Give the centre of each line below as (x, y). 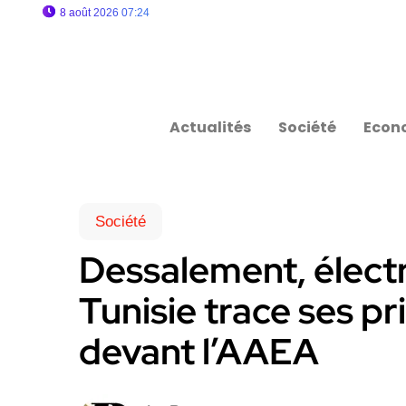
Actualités (211, 127)
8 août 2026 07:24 (105, 13)
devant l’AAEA (199, 351)
